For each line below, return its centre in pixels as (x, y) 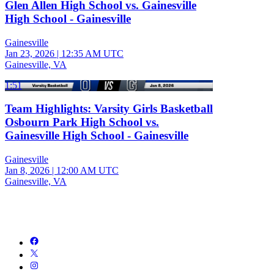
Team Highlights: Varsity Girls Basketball (109, 109)
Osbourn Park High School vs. (82, 122)
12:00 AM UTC (87, 171)
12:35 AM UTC (92, 53)
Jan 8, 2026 (27, 171)
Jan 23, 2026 (30, 53)
